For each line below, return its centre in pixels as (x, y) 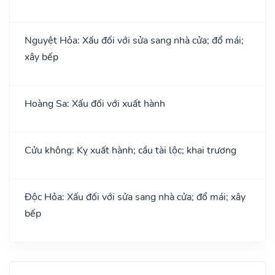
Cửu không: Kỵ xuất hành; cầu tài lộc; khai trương (130, 150)
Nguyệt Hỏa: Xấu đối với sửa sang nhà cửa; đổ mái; (134, 40)
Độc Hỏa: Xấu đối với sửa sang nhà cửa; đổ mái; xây (135, 197)
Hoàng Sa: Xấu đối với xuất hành (95, 103)
